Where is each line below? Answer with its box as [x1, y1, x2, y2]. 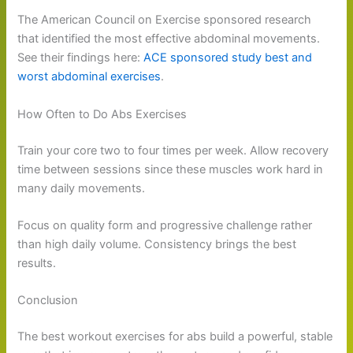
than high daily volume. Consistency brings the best [17, 236, 297, 251]
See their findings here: [17, 50, 144, 65]
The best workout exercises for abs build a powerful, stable [17, 329, 333, 344]
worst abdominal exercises [17, 69, 162, 84]
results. [17, 255, 57, 270]
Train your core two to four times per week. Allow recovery [17, 143, 329, 158]
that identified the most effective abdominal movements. [17, 32, 321, 46]
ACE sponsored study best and [143, 50, 313, 65]
